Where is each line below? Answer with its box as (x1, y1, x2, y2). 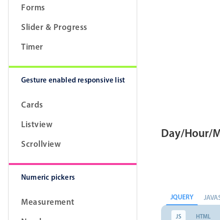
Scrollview (21, 138, 61, 149)
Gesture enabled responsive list (21, 75, 125, 85)
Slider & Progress (21, 22, 87, 32)
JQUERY (170, 192, 193, 202)
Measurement (21, 196, 75, 207)
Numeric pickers (21, 172, 75, 182)
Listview (21, 119, 53, 130)
